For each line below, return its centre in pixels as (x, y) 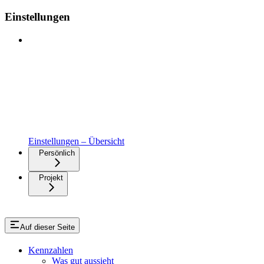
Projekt (51, 177)
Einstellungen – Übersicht (76, 141)
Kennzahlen (51, 250)
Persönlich (57, 153)
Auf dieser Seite (47, 227)
